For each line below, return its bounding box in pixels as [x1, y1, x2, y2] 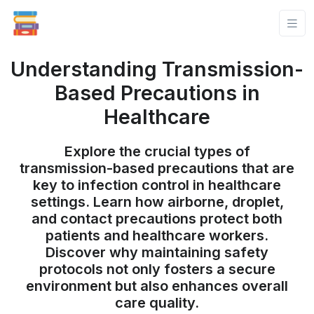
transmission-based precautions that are [20, 160, 294, 177]
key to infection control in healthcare [33, 177, 281, 193]
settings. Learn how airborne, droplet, [30, 193, 284, 210]
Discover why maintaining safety [46, 244, 268, 261]
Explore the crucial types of [64, 143, 250, 160]
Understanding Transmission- [11, 57, 303, 81]
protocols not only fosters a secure [39, 261, 275, 278]
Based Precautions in [54, 81, 260, 105]
